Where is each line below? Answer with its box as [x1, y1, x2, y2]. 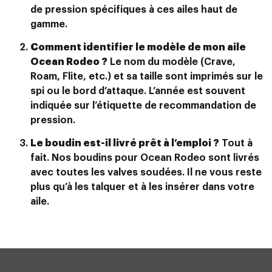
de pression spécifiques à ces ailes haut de [30, 4, 237, 15]
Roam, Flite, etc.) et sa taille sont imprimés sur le [30, 72, 263, 82]
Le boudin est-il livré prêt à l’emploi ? [30, 138, 219, 149]
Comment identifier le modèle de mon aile [30, 42, 246, 53]
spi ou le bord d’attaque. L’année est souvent [30, 86, 245, 97]
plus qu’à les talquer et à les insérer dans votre [30, 182, 254, 192]
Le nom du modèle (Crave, [107, 57, 236, 67]
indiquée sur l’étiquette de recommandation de [30, 101, 256, 111]
